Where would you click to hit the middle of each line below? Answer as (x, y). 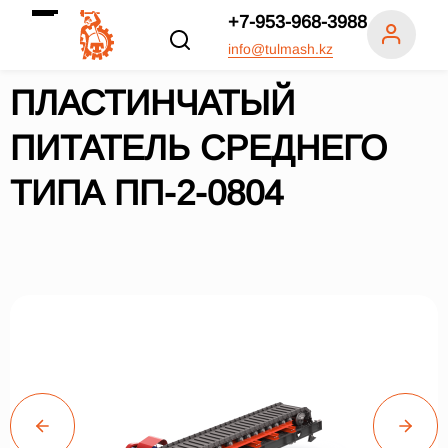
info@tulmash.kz (280, 49)
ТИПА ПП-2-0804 (146, 192)
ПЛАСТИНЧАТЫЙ (152, 102)
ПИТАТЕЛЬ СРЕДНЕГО (198, 147)
